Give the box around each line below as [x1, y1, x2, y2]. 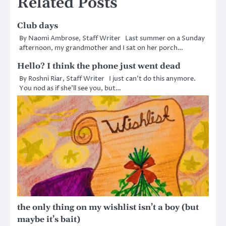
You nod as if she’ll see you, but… [19, 83, 121, 93]
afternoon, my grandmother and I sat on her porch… [19, 43, 183, 52]
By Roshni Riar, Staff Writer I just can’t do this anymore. [19, 74, 196, 83]
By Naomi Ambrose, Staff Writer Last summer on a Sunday [19, 33, 205, 43]
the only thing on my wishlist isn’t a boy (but [17, 202, 199, 212]
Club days [17, 20, 58, 31]
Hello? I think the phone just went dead [17, 61, 181, 71]
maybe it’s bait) [17, 214, 80, 224]
